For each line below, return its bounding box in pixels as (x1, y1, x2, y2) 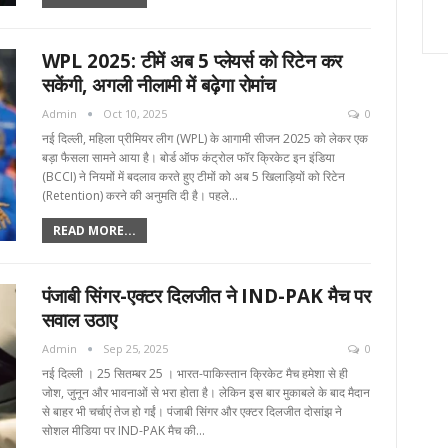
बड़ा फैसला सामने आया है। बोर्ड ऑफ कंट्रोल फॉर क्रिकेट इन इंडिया (41, 149, 335, 167)
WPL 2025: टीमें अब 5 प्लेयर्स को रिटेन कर (41, 48, 343, 75)
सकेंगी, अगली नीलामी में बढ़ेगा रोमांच (41, 72, 277, 99)
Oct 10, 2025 (102, 106, 167, 122)
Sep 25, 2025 (102, 341, 168, 357)
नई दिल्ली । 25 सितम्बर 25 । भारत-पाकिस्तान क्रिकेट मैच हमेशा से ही (41, 365, 348, 383)
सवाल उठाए (41, 307, 117, 334)
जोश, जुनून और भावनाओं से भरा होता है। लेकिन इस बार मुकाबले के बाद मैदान (41, 384, 370, 402)
